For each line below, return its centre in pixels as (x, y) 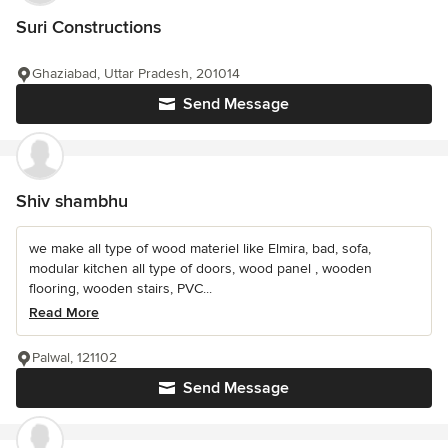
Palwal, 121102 (74, 357)
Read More (64, 312)
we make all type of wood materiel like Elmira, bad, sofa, (200, 248)
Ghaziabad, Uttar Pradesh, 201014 (136, 73)
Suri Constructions (88, 27)
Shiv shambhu (72, 201)
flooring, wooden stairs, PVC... (120, 288)
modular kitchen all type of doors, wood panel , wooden (200, 268)
